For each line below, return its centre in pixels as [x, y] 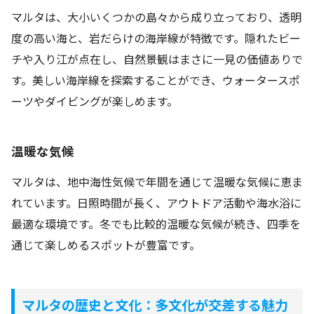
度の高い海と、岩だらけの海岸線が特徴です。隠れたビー [156, 38]
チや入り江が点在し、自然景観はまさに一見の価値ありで [157, 59]
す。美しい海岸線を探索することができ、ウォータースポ [156, 80]
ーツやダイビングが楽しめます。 [95, 101]
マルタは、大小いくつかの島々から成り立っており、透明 [156, 17]
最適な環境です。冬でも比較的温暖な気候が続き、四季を [156, 224]
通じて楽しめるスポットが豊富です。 [106, 245]
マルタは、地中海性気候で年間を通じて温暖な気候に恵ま [157, 182]
